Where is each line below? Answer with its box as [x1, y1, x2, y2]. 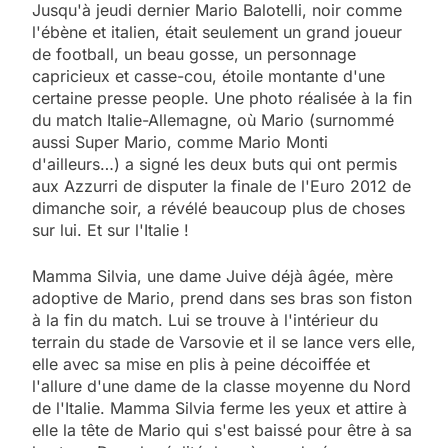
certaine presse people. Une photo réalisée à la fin [32, 88, 412, 109]
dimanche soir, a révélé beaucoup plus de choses [32, 198, 405, 219]
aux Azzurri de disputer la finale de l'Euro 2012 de [32, 176, 411, 197]
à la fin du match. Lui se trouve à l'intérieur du [32, 310, 378, 331]
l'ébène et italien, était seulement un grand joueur [32, 22, 402, 43]
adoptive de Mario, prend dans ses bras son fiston [32, 288, 412, 309]
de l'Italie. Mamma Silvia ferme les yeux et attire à [32, 398, 407, 419]
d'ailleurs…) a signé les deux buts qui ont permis [32, 154, 397, 175]
